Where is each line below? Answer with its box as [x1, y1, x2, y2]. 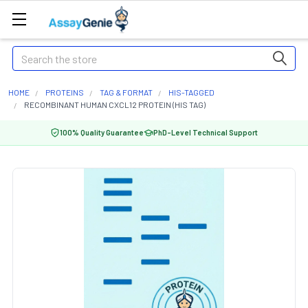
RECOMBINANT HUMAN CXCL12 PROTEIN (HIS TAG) [24, 100, 206, 109]
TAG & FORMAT [100, 87, 153, 97]
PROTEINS [45, 87, 84, 97]
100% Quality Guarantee [60, 128, 144, 137]
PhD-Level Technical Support [153, 128, 258, 137]
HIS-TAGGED [168, 87, 214, 97]
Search [12, 47, 44, 60]
